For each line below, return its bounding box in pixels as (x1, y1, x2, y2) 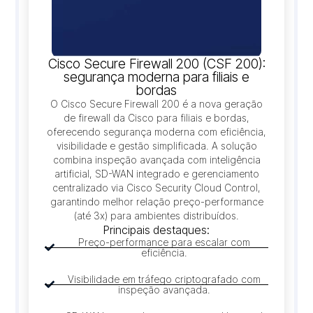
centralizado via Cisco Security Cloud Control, (52, 182, 261, 194)
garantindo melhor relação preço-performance (50, 196, 263, 208)
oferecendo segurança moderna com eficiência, (47, 126, 266, 138)
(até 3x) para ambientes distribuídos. (74, 210, 239, 222)
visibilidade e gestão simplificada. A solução (56, 140, 257, 152)
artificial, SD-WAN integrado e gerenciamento (54, 168, 259, 180)
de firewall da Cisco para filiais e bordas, (64, 112, 249, 124)
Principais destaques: (103, 223, 210, 238)
